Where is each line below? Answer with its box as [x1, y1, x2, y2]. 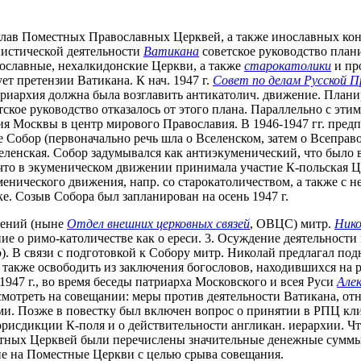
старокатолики [244, 59, 331, 73]
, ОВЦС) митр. [250, 217, 334, 231]
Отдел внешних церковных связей [67, 217, 250, 231]
